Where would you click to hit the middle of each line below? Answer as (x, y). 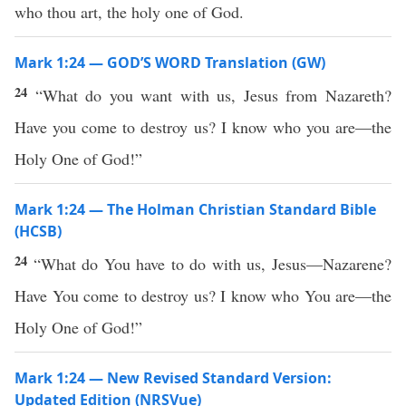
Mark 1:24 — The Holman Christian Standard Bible (195, 209)
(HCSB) (38, 231)
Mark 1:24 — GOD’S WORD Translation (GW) (170, 63)
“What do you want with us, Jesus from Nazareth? (213, 95)
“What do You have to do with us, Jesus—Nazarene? (213, 264)
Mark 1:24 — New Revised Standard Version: (173, 378)
